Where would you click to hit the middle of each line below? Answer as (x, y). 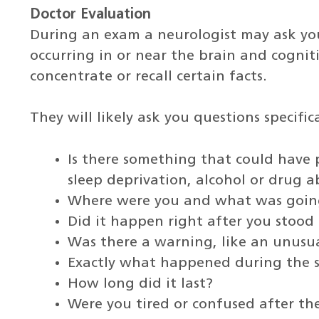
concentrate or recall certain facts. (148, 77)
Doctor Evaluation (90, 15)
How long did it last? (141, 284)
